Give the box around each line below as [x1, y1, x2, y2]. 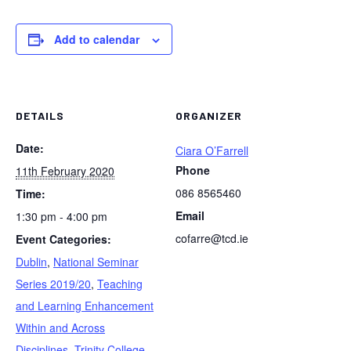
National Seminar [53, 254, 139, 270]
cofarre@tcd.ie [175, 230, 248, 246]
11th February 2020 [16, 163, 114, 179]
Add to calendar [54, 31, 139, 47]
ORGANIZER [175, 109, 242, 122]
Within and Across [16, 320, 105, 335]
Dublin [16, 254, 47, 270]
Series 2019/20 [16, 276, 91, 291]
